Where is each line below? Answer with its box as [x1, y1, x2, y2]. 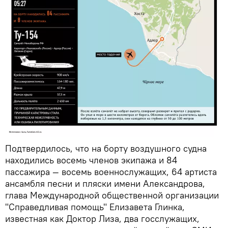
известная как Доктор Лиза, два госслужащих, [5, 213, 199, 225]
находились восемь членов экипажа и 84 [5, 154, 177, 166]
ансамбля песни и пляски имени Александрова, [5, 178, 205, 190]
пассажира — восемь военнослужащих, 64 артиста [5, 166, 217, 178]
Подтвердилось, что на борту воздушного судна [5, 142, 207, 155]
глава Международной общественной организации [5, 189, 219, 202]
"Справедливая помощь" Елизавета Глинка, [5, 201, 185, 213]
